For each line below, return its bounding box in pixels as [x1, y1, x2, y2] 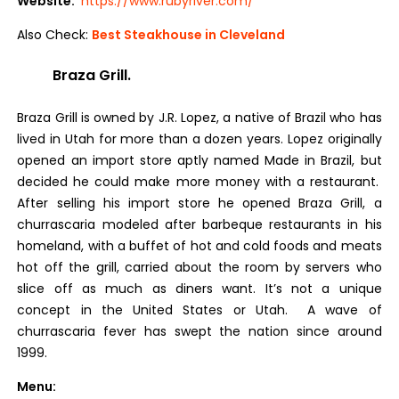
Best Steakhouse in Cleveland [92, 26, 286, 44]
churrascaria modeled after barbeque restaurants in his [17, 216, 382, 233]
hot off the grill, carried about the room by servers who [17, 258, 382, 276]
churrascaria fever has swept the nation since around [17, 322, 382, 340]
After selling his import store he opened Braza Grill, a [17, 194, 382, 212]
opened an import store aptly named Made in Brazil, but [17, 151, 382, 169]
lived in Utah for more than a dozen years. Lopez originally [17, 130, 382, 148]
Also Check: [17, 26, 93, 44]
